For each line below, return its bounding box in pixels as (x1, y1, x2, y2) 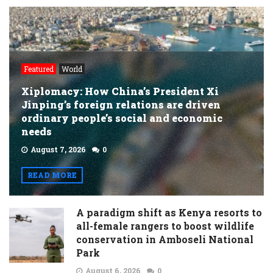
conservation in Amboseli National (76, 232, 253, 246)
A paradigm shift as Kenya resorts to (76, 205, 262, 219)
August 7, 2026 (30, 144, 86, 154)
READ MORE (27, 169, 77, 180)
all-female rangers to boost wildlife (76, 219, 254, 232)
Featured (24, 63, 54, 74)
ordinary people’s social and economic (21, 111, 222, 124)
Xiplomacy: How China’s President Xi (21, 84, 219, 97)
